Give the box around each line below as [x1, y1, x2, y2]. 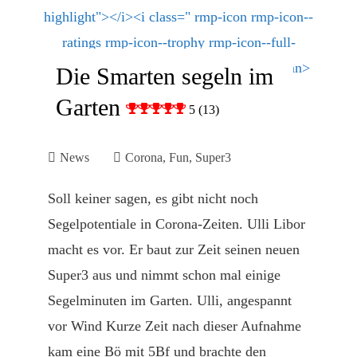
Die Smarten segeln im [56, 63, 273, 89]
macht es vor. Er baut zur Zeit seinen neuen [48, 241, 300, 257]
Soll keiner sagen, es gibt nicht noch [48, 190, 258, 206]
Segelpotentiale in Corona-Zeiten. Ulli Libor [48, 216, 305, 232]
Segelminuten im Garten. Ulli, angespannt [48, 292, 292, 308]
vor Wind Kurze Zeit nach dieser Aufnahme [48, 318, 301, 334]
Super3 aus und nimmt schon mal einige [48, 267, 280, 283]
